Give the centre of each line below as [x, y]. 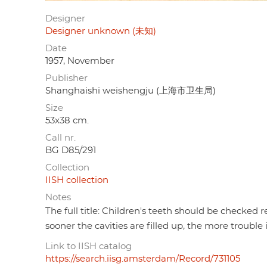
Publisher [66, 78]
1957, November [80, 61]
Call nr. [60, 138]
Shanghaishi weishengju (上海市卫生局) [131, 91]
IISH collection [77, 180]
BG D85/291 [71, 150]
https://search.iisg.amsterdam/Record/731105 [143, 259]
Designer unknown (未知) [101, 31]
